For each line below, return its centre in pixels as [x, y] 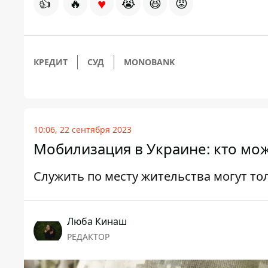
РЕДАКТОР [88, 237]
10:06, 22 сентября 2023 [83, 130]
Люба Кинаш [97, 222]
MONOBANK [149, 62]
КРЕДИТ [51, 62]
